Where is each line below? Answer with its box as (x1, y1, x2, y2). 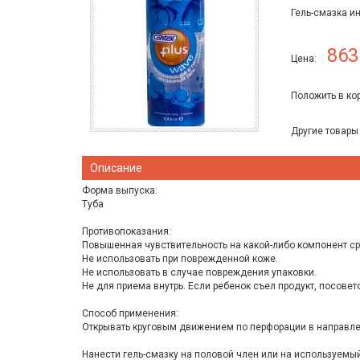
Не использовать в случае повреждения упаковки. (82, 266, 317, 278)
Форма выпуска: (82, 184, 157, 196)
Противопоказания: (82, 225, 171, 237)
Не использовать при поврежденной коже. (82, 252, 278, 264)
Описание (90, 161, 142, 174)
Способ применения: (82, 307, 178, 319)
